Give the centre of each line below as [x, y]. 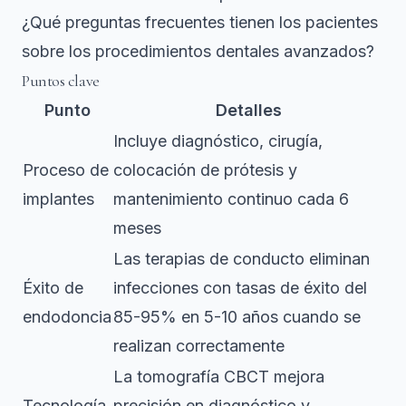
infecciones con [174, 288]
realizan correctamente [199, 346]
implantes [58, 199]
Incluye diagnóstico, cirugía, [218, 141]
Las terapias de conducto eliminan [242, 259]
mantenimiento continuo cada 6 [231, 199]
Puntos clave [61, 81]
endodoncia [67, 317]
